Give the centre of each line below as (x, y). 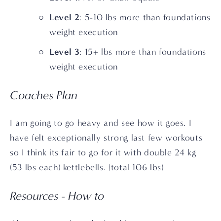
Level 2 (65, 17)
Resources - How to (57, 196)
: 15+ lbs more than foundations (143, 52)
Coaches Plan (44, 95)
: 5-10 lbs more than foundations (145, 17)
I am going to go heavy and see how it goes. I (101, 123)
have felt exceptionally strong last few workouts (106, 138)
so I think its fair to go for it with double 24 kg (103, 152)
